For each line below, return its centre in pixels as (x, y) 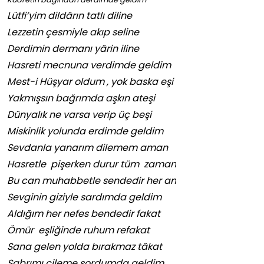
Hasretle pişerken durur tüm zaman (92, 164)
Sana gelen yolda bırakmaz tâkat (85, 247)
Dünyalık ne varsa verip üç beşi (79, 115)
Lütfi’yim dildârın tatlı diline (70, 16)
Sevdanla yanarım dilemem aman (88, 148)
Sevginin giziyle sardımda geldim (84, 197)
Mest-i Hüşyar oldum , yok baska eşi (90, 82)
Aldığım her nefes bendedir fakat (84, 214)
